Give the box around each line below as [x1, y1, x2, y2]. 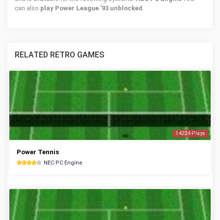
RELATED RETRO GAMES [15, 50, 104, 59]
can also [15, 4, 40, 12]
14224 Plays [175, 130, 205, 137]
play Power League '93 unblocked [40, 4, 142, 12]
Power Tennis [17, 148, 59, 156]
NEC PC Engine [44, 160, 82, 166]
